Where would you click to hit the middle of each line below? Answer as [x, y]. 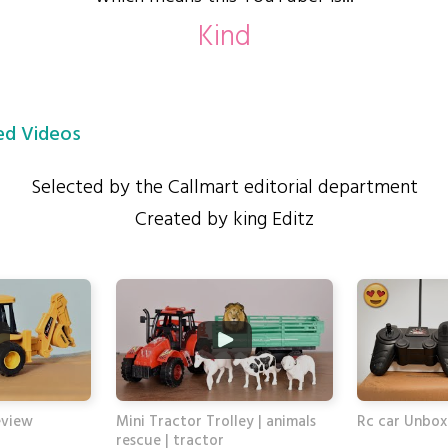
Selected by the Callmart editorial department [224, 188]
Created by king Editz [224, 220]
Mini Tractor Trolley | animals [215, 422]
